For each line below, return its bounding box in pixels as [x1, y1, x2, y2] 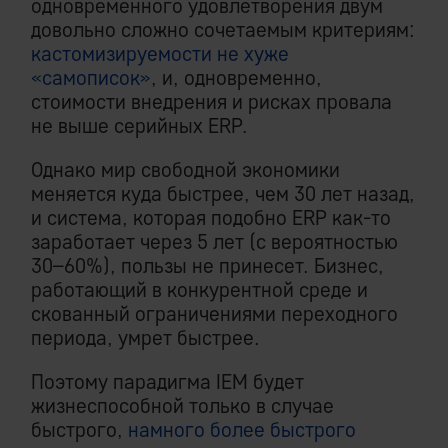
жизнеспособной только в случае [31, 393, 334, 419]
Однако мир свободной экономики [31, 157, 340, 183]
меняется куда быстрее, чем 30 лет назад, [31, 181, 415, 207]
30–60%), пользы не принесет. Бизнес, [31, 253, 384, 279]
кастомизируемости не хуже [31, 41, 289, 67]
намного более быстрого [128, 417, 356, 443]
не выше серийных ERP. [31, 113, 248, 139]
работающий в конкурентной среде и [31, 277, 368, 303]
